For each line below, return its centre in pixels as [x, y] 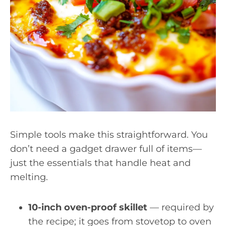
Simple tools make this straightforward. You [109, 135]
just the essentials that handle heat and [100, 163]
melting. [29, 177]
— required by [181, 207]
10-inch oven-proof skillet [88, 207]
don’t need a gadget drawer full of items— [106, 149]
